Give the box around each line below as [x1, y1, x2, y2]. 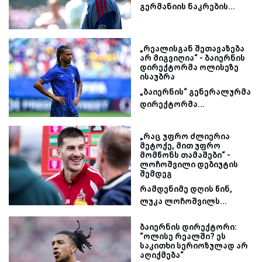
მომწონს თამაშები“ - [140, 150, 230, 160]
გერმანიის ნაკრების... [140, 1, 235, 11]
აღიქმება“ [140, 250, 184, 260]
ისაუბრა [140, 71, 175, 81]
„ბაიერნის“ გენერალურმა [140, 87, 251, 96]
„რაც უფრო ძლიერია [140, 132, 230, 142]
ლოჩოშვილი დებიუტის [140, 160, 238, 170]
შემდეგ [140, 169, 172, 179]
